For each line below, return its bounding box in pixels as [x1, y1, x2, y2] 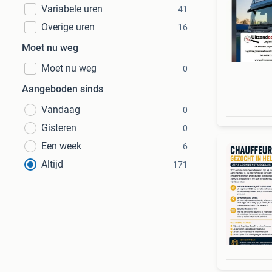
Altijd [41, 158, 63, 170]
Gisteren [41, 122, 76, 134]
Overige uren [41, 21, 95, 33]
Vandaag [41, 104, 80, 115]
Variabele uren [41, 3, 103, 15]
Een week [41, 140, 81, 152]
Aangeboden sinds [22, 83, 103, 95]
